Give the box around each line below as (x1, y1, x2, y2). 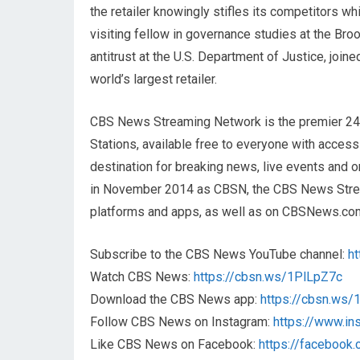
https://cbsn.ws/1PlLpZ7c (194, 269, 342, 284)
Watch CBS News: (90, 269, 194, 284)
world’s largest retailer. (90, 72, 217, 87)
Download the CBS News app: (90, 292, 260, 307)
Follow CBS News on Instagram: (90, 314, 273, 329)
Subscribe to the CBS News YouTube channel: (90, 247, 348, 262)
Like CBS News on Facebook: (90, 337, 259, 352)
